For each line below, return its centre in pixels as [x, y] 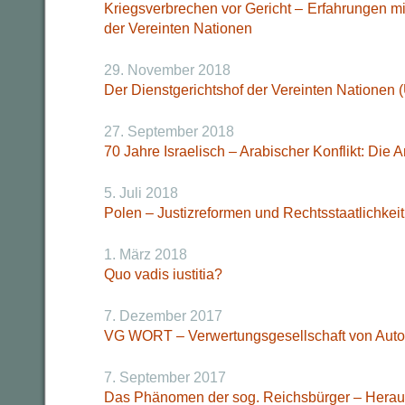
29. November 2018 [167, 70]
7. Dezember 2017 [163, 316]
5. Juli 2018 [141, 193]
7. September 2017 [165, 377]
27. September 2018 [169, 132]
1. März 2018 [146, 254]
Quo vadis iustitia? [163, 274]
